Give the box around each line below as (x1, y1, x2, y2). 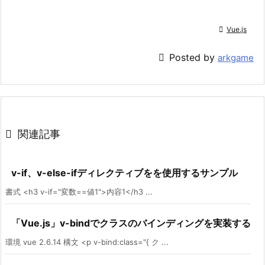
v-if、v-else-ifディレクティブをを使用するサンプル (11, 166, 238, 179)
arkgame (218, 51, 254, 63)
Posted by (169, 51, 218, 63)
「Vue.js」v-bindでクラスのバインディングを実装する (11, 216, 251, 229)
